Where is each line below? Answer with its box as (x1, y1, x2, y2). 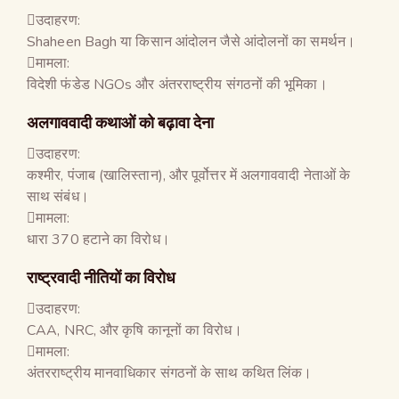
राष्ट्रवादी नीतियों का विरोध (27, 266, 175, 288)
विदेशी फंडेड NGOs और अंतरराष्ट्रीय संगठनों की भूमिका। (27, 74, 328, 94)
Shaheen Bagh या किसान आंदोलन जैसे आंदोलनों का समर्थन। (27, 31, 355, 52)
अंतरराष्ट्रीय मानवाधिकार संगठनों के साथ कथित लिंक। (27, 362, 313, 383)
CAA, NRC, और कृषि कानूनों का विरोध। (27, 320, 242, 340)
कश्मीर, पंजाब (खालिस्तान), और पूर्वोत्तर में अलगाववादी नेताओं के (27, 165, 351, 185)
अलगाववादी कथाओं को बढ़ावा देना (27, 111, 214, 133)
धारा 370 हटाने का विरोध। (27, 229, 170, 249)
